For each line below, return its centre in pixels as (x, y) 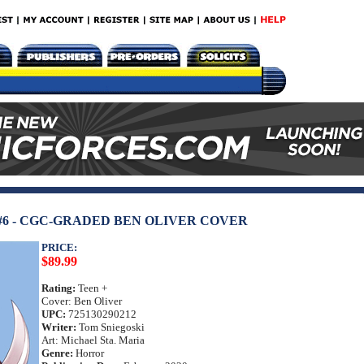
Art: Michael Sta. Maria (93, 340)
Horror (89, 353)
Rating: (58, 288)
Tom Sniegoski (110, 327)
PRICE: (59, 247)
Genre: (57, 353)
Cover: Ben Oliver (82, 301)
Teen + (91, 288)
